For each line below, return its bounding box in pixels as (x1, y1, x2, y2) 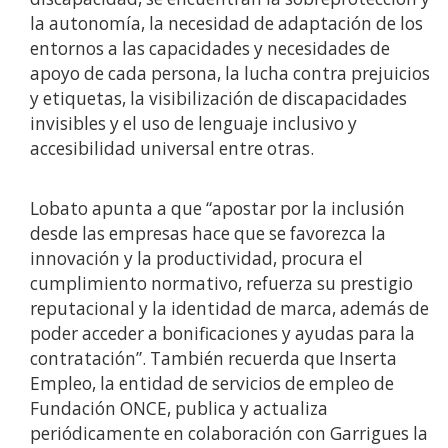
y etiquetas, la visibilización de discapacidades (30, 86, 407, 110)
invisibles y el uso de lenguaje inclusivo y (30, 111, 357, 135)
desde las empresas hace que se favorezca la (30, 221, 386, 245)
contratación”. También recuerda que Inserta (30, 346, 397, 370)
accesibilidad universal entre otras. (30, 136, 314, 160)
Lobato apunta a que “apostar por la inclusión (30, 196, 405, 220)
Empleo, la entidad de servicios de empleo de (30, 371, 394, 395)
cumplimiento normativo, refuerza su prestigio (30, 271, 413, 295)
